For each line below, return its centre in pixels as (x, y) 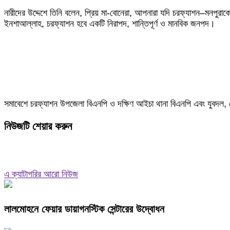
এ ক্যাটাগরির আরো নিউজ (41, 174)
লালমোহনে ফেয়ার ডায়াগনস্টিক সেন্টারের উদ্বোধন (84, 209)
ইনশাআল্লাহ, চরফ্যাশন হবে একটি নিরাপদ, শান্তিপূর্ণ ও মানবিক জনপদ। (110, 24)
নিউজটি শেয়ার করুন (38, 126)
